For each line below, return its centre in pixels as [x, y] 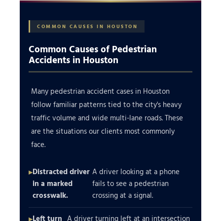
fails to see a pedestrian [131, 184]
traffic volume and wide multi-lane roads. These [107, 118]
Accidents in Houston [74, 59]
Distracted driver [61, 172]
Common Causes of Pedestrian [93, 49]
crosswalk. [50, 195]
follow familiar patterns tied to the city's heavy [106, 105]
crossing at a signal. [123, 195]
